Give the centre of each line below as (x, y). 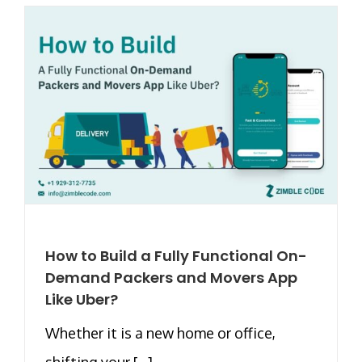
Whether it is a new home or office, (160, 333)
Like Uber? (82, 299)
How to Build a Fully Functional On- (176, 255)
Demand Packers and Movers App (171, 277)
